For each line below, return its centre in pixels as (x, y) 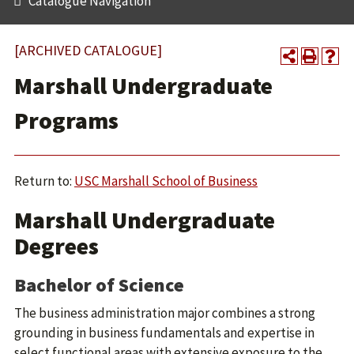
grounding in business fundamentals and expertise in (164, 333)
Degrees (56, 246)
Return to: (44, 181)
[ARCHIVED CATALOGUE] (88, 50)
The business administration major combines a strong (165, 313)
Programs (66, 121)
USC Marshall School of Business (166, 181)
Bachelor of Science (99, 285)
